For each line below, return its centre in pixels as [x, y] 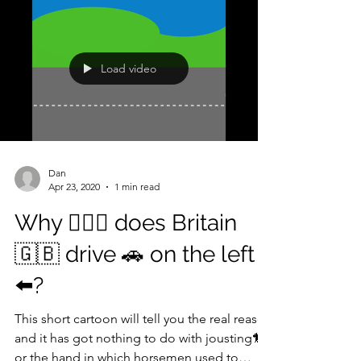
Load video [129, 113]
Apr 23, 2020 [74, 231]
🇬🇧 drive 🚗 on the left [135, 299]
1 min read [137, 231]
